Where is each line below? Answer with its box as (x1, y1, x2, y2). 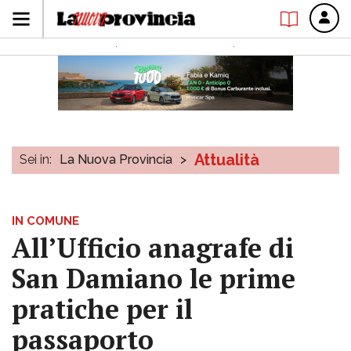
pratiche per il (12, 291, 193, 327)
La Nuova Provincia (60, 152, 172, 167)
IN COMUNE (12, 214, 79, 228)
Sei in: (20, 152, 52, 167)
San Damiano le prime (12, 261, 295, 296)
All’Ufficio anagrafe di (12, 230, 294, 266)
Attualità (194, 150, 259, 169)
